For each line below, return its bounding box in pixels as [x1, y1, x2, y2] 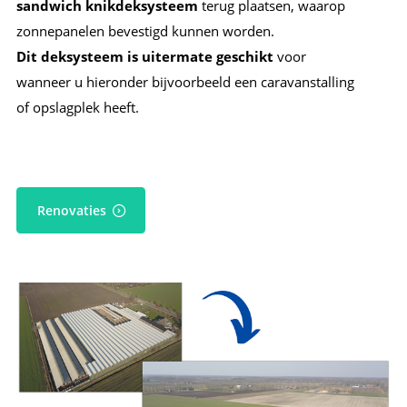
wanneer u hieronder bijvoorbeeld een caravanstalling [16, 73, 354, 92]
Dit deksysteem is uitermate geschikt [16, 47, 273, 66]
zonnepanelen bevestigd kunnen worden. [16, 22, 274, 41]
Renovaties [36, 202, 106, 220]
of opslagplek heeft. [16, 98, 143, 117]
